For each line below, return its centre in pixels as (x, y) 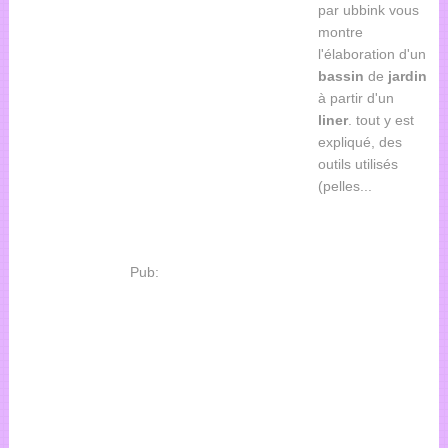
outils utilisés (357, 164)
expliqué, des (359, 142)
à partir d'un (355, 98)
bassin (340, 76)
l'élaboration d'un (371, 54)
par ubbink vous (368, 10)
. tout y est (380, 120)
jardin (407, 76)
